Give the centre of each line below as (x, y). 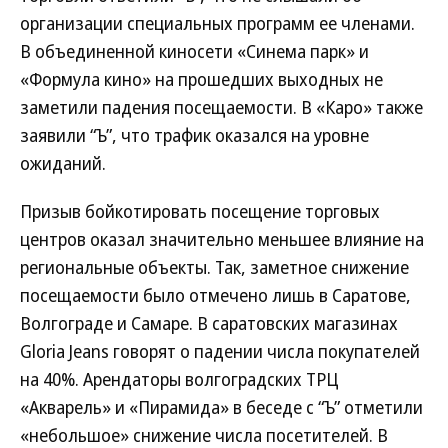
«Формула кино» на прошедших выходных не (201, 79)
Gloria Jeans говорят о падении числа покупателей (220, 351)
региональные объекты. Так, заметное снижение (214, 267)
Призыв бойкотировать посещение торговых (200, 211)
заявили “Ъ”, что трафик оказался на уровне (194, 135)
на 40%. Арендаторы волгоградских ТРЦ (179, 379)
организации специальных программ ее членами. (217, 23)
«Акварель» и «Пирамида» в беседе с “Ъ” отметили (221, 407)
